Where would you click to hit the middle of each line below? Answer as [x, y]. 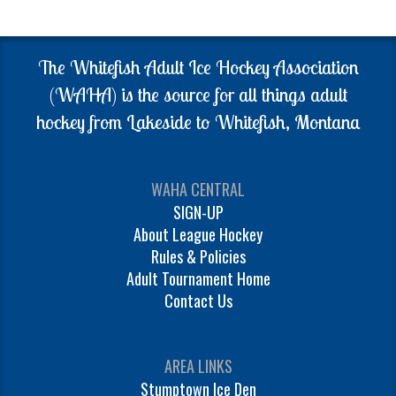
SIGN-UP [198, 213]
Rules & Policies [198, 257]
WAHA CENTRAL [198, 190]
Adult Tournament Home [198, 279]
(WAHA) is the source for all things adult [198, 95]
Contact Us [198, 301]
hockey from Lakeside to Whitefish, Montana [198, 122]
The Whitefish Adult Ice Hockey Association [198, 68]
